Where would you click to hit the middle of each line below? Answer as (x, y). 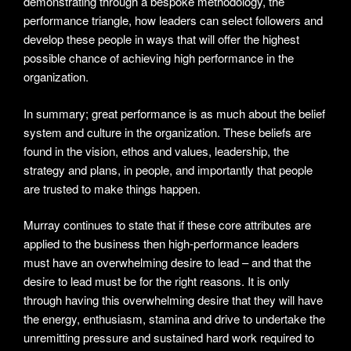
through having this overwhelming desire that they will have (173, 300)
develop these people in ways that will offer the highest (161, 39)
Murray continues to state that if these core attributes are (167, 225)
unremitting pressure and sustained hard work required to (169, 338)
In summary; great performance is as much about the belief (174, 113)
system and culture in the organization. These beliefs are (167, 132)
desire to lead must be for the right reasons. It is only (157, 281)
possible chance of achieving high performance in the (159, 58)
